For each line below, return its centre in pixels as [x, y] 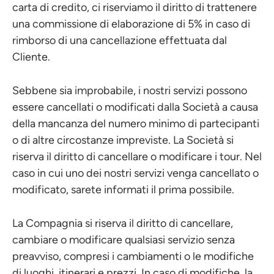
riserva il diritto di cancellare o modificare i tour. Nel [137, 157]
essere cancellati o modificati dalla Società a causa [135, 107]
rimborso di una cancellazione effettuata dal [120, 40]
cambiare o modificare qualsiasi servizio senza [124, 240]
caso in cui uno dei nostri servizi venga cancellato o [135, 173]
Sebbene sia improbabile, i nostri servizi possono [130, 91]
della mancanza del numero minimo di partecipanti [136, 124]
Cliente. [31, 57]
